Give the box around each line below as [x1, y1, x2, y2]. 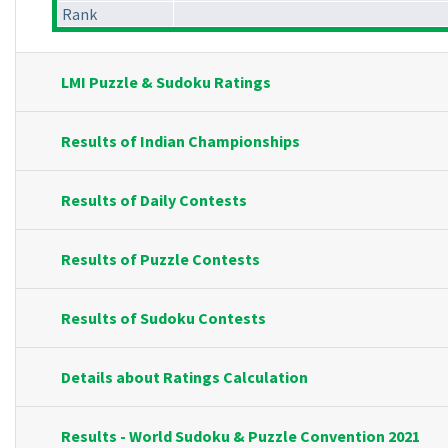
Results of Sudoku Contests [61, 308, 266, 329]
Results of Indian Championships [61, 131, 300, 152]
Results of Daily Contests [61, 190, 247, 211]
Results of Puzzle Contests [61, 249, 260, 270]
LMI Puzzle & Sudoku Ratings [61, 72, 271, 93]
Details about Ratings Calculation [61, 367, 308, 388]
